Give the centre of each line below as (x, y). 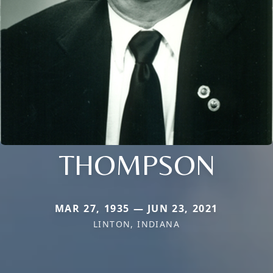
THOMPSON (136, 165)
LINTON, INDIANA (136, 224)
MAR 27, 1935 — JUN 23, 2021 (136, 209)
